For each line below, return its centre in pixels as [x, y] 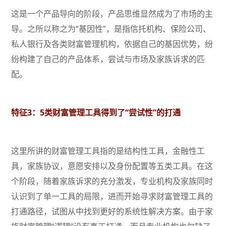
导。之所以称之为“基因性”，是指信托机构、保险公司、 [111, 29]
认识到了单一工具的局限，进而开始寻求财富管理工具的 [112, 196]
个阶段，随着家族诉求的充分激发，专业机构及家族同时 [112, 181]
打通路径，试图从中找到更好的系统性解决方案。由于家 [112, 212]
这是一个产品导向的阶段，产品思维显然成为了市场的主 [112, 14]
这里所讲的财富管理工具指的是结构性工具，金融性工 [108, 151]
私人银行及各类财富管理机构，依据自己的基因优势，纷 [112, 44]
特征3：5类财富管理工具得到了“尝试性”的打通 [96, 113]
